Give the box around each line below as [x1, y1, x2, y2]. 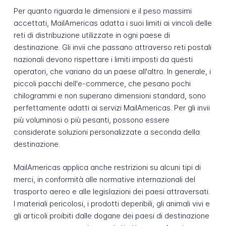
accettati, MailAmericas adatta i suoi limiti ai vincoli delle [13, 18, 212, 28]
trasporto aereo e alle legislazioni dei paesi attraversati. [13, 187, 210, 197]
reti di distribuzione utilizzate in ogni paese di [13, 30, 170, 40]
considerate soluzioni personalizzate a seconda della [13, 127, 200, 137]
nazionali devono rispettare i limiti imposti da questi [13, 54, 193, 64]
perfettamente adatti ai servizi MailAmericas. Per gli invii [13, 102, 210, 112]
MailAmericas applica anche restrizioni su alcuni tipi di [13, 162, 201, 173]
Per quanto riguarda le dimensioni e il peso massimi [13, 6, 192, 16]
